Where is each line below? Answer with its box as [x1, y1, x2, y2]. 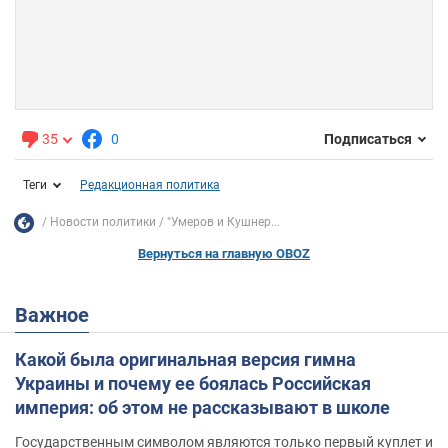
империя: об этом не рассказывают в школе [15, 396, 390, 418]
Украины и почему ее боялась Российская [15, 372, 371, 394]
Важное [28, 302, 89, 327]
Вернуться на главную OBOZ [138, 245, 310, 261]
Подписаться [324, 131, 412, 148]
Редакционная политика [80, 177, 220, 192]
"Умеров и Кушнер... [167, 215, 280, 230]
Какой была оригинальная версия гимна [15, 348, 356, 370]
